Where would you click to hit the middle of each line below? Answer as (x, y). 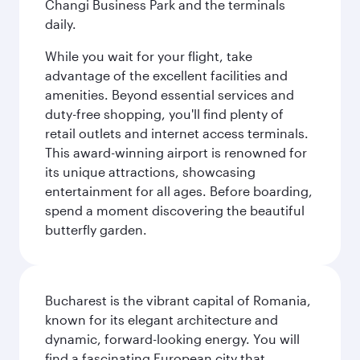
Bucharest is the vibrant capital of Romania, (178, 300)
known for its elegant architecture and (162, 319)
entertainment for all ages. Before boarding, (179, 191)
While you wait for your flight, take (149, 56)
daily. (61, 24)
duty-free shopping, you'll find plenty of (164, 114)
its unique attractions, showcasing (150, 172)
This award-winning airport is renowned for (176, 152)
